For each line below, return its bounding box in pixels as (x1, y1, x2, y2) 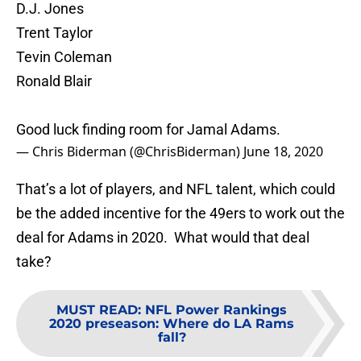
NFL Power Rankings (145, 302, 287, 318)
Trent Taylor (16, 24, 93, 42)
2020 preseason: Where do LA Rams (49, 316, 294, 332)
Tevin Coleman (16, 48, 112, 66)
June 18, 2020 (243, 143, 323, 161)
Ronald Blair (16, 73, 92, 90)
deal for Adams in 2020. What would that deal (16, 229, 309, 247)
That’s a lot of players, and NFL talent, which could (16, 180, 335, 198)
